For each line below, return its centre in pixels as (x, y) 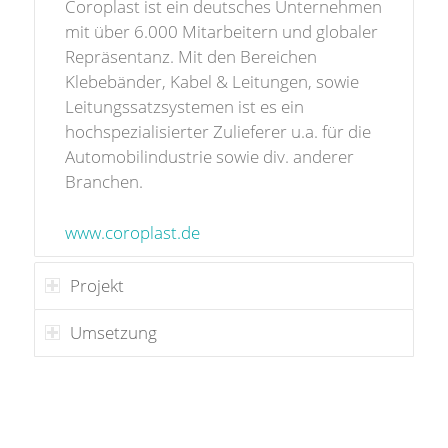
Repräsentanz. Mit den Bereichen (190, 57)
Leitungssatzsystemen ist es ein (184, 107)
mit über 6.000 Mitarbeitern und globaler (221, 32)
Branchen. (103, 182)
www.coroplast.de (132, 232)
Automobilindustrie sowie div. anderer (209, 157)
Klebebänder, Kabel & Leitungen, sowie (211, 82)
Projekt (96, 285)
